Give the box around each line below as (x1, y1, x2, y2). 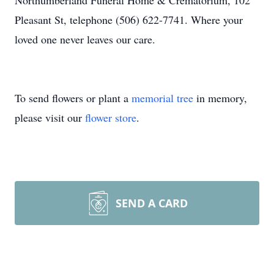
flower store (85, 110, 136, 125)
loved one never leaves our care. (15, 32, 155, 46)
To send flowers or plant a (15, 91, 131, 105)
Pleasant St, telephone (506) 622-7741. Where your (15, 12, 243, 27)
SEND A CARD (116, 196, 188, 210)
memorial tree (131, 91, 193, 105)
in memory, (193, 91, 247, 105)
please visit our (15, 110, 85, 125)
